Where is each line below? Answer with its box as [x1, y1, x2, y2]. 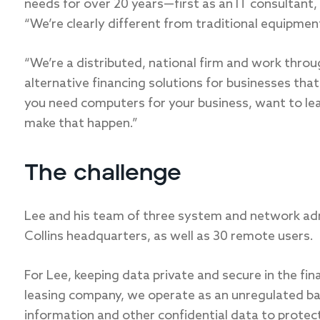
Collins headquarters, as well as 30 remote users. [24, 229, 314, 244]
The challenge [24, 161, 181, 185]
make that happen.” [24, 116, 138, 131]
